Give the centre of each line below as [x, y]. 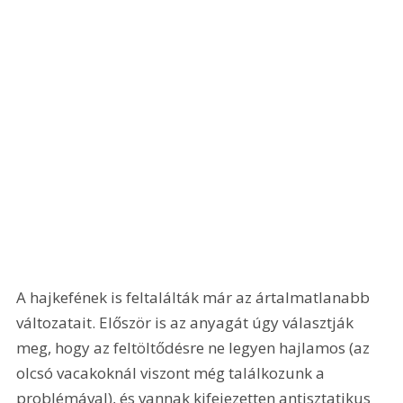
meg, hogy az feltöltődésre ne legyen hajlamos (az [195, 348]
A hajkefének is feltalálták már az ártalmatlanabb [195, 298]
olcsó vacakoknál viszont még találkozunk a [173, 373]
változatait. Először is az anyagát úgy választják [187, 323]
